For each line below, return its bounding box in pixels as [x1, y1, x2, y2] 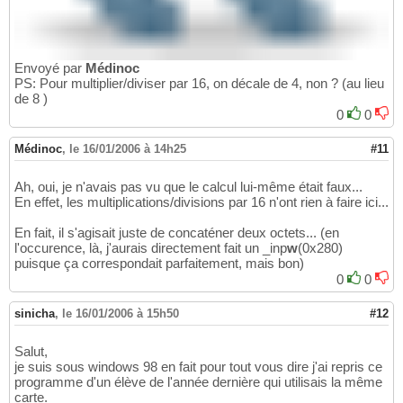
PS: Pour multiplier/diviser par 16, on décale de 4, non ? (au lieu [14, 76, 384, 92]
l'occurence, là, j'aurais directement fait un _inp [14, 240, 287, 256]
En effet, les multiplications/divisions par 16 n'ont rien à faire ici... [14, 194, 389, 210]
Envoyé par [14, 60, 85, 76]
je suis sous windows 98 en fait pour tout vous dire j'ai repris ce [14, 359, 382, 375]
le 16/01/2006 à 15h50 [62, 307, 179, 321]
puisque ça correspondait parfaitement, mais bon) [14, 255, 304, 272]
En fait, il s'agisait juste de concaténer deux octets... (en [14, 225, 339, 241]
